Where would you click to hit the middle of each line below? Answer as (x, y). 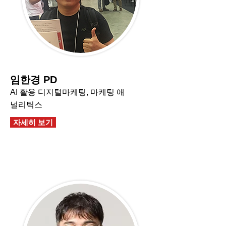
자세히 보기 (33, 122)
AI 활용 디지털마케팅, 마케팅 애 (67, 92)
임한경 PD (34, 80)
